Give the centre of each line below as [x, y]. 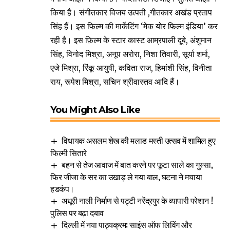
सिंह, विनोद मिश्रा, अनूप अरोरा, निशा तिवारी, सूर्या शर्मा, [130, 54]
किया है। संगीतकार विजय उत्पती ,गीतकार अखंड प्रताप [131, 13]
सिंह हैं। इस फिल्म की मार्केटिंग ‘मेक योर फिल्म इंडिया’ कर [134, 26]
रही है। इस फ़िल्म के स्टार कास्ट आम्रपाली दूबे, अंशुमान [131, 40]
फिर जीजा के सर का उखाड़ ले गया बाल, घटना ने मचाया [126, 177]
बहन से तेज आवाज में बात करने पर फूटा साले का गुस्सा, [137, 165]
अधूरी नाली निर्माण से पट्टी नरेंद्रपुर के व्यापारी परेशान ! [137, 200]
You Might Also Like [95, 110]
